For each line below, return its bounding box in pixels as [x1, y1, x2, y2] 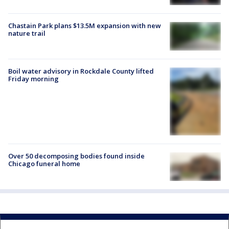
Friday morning [8, 74, 59, 83]
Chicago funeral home [8, 158, 80, 168]
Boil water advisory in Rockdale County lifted [8, 66, 154, 76]
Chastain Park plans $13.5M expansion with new [8, 20, 161, 30]
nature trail [8, 28, 45, 38]
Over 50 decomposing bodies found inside [8, 151, 145, 161]
